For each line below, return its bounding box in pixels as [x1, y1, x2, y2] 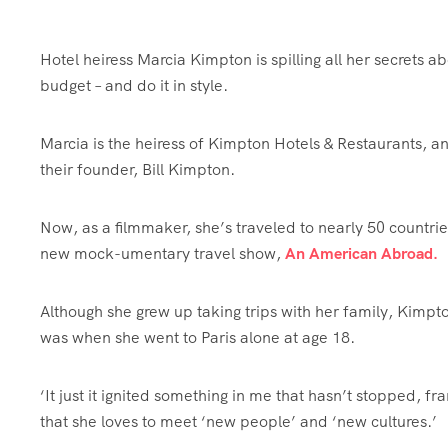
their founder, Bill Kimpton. [40, 159, 239, 180]
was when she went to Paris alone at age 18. [40, 327, 355, 348]
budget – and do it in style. [40, 75, 228, 96]
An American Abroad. [285, 243, 442, 264]
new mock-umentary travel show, [40, 243, 285, 264]
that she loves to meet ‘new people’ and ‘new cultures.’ [40, 411, 437, 432]
